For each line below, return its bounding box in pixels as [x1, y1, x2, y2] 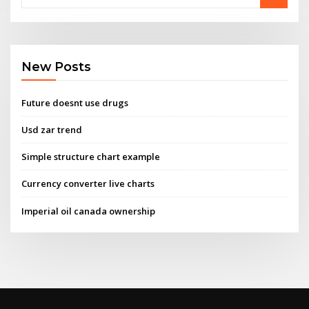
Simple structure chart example [21, 150, 161, 163]
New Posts [21, 59, 92, 74]
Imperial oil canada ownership [21, 204, 156, 217]
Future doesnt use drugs [21, 96, 129, 109]
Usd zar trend [21, 123, 83, 136]
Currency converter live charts [21, 177, 155, 190]
